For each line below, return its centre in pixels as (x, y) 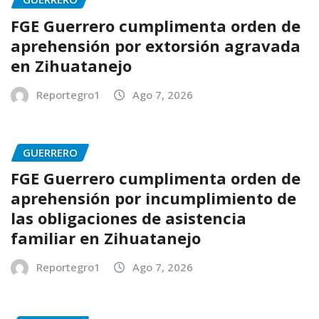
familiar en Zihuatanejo (108, 238)
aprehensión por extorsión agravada (156, 45)
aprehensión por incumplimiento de (153, 198)
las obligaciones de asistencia (129, 218)
